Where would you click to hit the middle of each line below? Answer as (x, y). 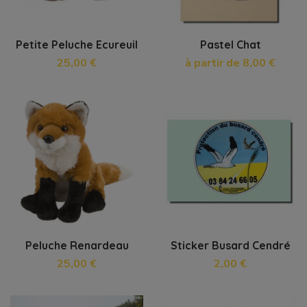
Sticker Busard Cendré (230, 245)
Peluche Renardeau (77, 245)
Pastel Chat (230, 45)
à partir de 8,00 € (230, 63)
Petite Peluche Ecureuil (77, 45)
